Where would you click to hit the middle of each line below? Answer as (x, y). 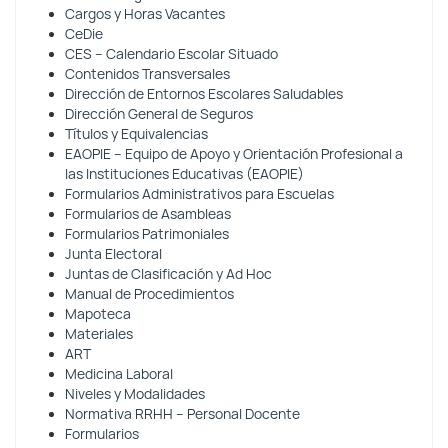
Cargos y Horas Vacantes (145, 14)
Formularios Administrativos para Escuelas (199, 194)
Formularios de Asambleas (148, 214)
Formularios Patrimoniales (147, 234)
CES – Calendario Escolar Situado (171, 54)
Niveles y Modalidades (135, 394)
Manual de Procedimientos (149, 294)
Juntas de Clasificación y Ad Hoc (168, 274)
